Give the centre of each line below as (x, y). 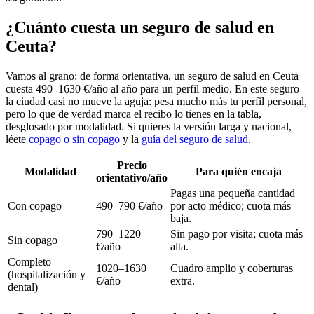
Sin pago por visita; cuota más (237, 233)
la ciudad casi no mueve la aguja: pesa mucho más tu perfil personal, (156, 101)
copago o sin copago (74, 139)
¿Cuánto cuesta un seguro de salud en (140, 27)
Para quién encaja (238, 171)
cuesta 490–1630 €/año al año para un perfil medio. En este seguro (152, 88)
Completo (29, 261)
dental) (23, 287)
